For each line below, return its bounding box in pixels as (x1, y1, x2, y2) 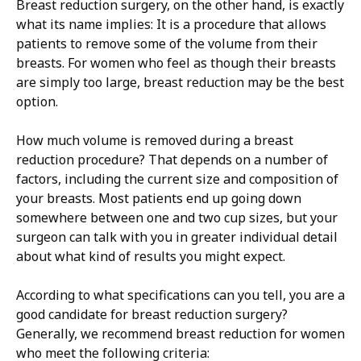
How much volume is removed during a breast (16, 131, 293, 150)
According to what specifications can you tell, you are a (16, 286, 345, 305)
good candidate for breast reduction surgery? (16, 305, 288, 324)
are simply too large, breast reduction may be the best (16, 73, 344, 92)
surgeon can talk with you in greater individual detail (16, 228, 338, 247)
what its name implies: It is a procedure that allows (16, 15, 326, 34)
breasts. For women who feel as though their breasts (16, 54, 336, 73)
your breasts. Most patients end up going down (16, 189, 301, 208)
